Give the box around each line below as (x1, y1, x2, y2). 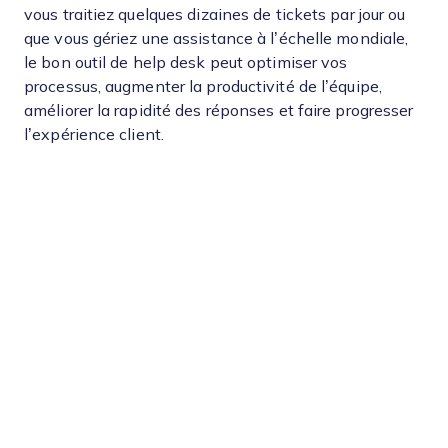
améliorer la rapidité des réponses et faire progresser (24, 102, 414, 119)
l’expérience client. (24, 126, 164, 143)
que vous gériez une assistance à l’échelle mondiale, (24, 30, 409, 47)
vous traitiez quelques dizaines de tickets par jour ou (24, 6, 406, 23)
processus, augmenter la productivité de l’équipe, (24, 78, 382, 95)
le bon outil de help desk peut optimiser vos (24, 54, 348, 71)
